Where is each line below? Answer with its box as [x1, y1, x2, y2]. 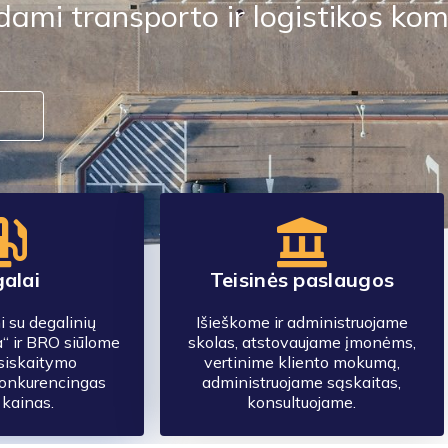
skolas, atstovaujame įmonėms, [187, 332, 416, 352]
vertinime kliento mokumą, [203, 352, 400, 372]
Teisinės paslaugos [209, 267, 395, 292]
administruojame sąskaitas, [202, 372, 402, 392]
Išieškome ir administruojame [195, 312, 408, 332]
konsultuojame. [247, 392, 357, 412]
